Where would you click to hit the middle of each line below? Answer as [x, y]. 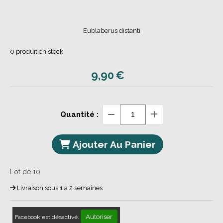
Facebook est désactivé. [48, 217]
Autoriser [99, 216]
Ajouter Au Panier [114, 144]
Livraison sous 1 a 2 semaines [59, 188]
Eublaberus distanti [111, 30]
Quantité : [79, 114]
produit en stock [39, 51]
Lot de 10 [25, 171]
